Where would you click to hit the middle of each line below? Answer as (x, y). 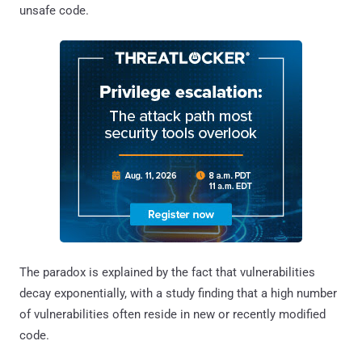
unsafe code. (54, 10)
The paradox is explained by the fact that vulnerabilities (167, 272)
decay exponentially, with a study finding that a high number (178, 293)
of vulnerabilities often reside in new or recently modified (173, 314)
